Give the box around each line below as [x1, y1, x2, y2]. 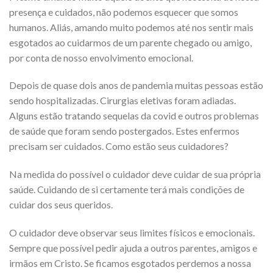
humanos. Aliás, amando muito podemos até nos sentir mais [9, 21, 253, 33]
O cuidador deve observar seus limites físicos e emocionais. [9, 227, 255, 239]
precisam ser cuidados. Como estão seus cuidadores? [9, 140, 229, 152]
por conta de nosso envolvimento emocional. [9, 51, 193, 63]
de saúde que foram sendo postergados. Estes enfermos [9, 125, 239, 137]
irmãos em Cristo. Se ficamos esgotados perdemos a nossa [9, 257, 251, 269]
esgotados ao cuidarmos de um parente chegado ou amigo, [9, 36, 252, 48]
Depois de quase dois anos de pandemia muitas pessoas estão [9, 79, 263, 91]
